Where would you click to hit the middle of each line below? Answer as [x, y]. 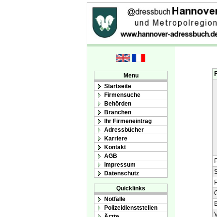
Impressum [120, 164]
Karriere [116, 138]
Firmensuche [122, 95]
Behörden [118, 103]
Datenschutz [122, 173]
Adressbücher [124, 130]
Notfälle [115, 199]
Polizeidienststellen [131, 207]
